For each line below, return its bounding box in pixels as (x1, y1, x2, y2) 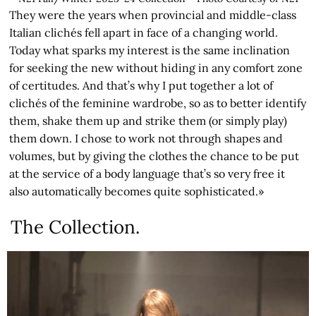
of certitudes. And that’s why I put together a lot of (9, 78, 274, 93)
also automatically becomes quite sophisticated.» (9, 184, 265, 199)
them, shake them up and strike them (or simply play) (9, 114, 288, 128)
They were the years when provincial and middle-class (9, 8, 297, 23)
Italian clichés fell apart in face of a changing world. (9, 25, 279, 40)
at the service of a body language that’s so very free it (9, 166, 286, 181)
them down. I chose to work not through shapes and (9, 131, 284, 146)
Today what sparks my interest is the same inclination (9, 43, 291, 58)
